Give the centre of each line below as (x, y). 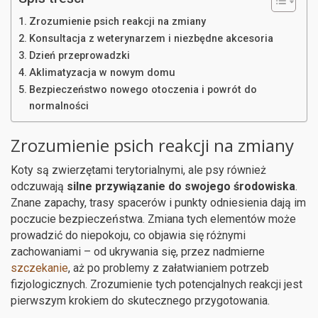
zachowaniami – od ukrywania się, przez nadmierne (138, 251)
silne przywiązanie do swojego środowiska (181, 186)
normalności (59, 106)
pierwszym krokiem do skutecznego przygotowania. (140, 300)
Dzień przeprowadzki (79, 55)
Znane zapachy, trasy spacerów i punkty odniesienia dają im (158, 202)
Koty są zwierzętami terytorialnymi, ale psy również (138, 170)
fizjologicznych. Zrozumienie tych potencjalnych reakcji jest (157, 284)
